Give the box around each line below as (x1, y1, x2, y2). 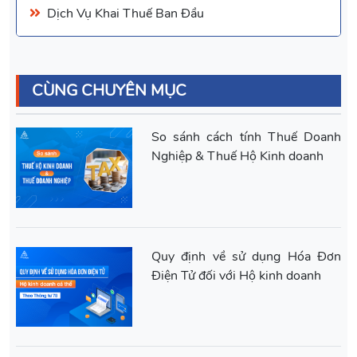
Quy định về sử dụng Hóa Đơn (151, 247, 341, 265)
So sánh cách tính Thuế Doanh (151, 128, 341, 147)
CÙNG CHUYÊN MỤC (32, 80, 186, 102)
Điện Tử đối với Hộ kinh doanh (151, 266, 321, 284)
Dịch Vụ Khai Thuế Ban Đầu (47, 5, 204, 23)
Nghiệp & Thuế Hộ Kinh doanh (151, 147, 324, 166)
